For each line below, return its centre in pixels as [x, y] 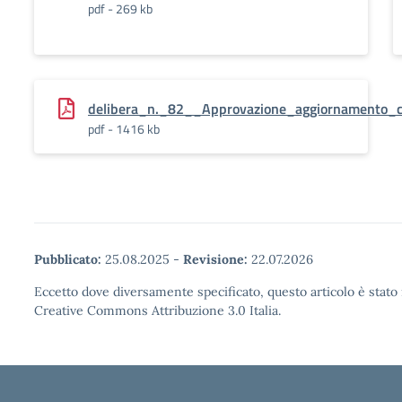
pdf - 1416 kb [124, 129]
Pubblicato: [68, 259]
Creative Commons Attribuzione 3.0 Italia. [157, 310]
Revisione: [215, 259]
